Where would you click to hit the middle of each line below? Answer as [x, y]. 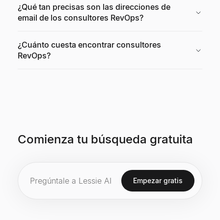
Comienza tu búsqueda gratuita [105, 139]
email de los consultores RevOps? [81, 18]
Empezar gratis [158, 180]
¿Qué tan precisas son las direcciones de [94, 7]
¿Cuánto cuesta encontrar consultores [89, 45]
